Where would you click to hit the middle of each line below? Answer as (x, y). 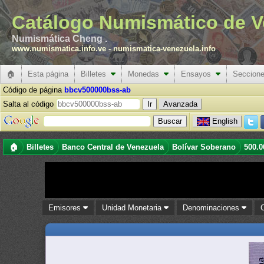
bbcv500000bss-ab (98, 90)
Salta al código (29, 104)
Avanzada (180, 104)
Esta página (48, 74)
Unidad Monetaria (133, 208)
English (225, 121)
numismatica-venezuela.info (164, 49)
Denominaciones (212, 208)
